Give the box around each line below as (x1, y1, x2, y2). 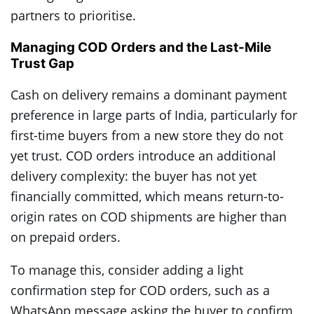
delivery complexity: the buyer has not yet (11, 167, 257, 184)
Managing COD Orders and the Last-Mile (11, 39, 271, 55)
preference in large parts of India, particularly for (11, 106, 297, 123)
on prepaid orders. (11, 228, 121, 245)
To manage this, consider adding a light (11, 261, 243, 278)
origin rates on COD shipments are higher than (11, 207, 287, 225)
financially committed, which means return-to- (11, 187, 284, 205)
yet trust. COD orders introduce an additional (11, 146, 276, 164)
